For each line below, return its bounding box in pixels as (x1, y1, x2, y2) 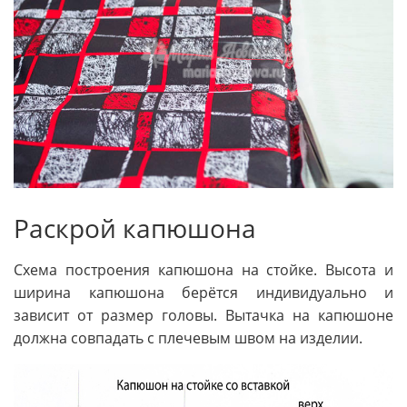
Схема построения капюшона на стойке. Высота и (14, 259, 393, 280)
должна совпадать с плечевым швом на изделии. (14, 327, 362, 348)
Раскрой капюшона (14, 210, 256, 245)
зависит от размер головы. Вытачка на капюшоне (14, 304, 393, 325)
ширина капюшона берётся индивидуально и (14, 282, 393, 303)
